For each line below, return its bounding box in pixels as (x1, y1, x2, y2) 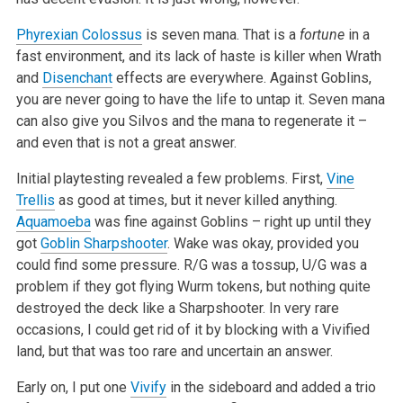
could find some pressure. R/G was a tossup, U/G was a (15, 255, 367, 273)
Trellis (15, 191, 55, 209)
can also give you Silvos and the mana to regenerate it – (15, 112, 367, 130)
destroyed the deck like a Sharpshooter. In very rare (15, 299, 339, 317)
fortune (299, 25, 348, 43)
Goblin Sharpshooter (40, 234, 167, 252)
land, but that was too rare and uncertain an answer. (15, 342, 333, 360)
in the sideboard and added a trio (166, 378, 376, 396)
